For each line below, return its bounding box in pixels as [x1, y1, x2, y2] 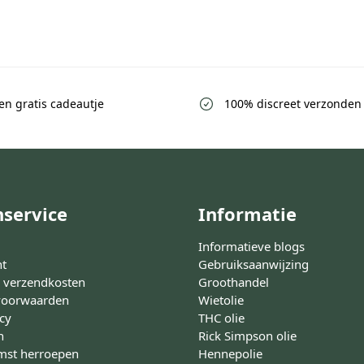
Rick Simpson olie [198, 327, 297, 344]
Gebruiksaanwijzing [198, 256, 309, 273]
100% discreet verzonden [224, 95, 362, 111]
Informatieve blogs [198, 238, 305, 255]
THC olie [198, 310, 245, 327]
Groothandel [198, 274, 269, 291]
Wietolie [198, 292, 244, 309]
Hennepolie [198, 345, 262, 362]
